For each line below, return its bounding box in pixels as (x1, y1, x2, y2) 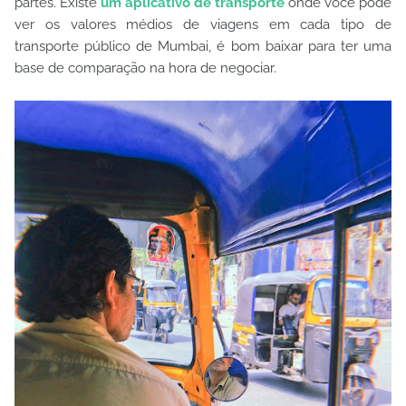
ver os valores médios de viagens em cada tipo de (14, 16, 391, 33)
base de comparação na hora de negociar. (14, 60, 280, 76)
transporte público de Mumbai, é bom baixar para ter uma (14, 38, 391, 54)
